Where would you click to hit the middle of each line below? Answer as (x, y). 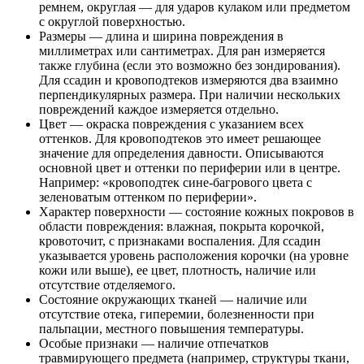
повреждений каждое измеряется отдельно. (159, 109)
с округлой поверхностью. (112, 21)
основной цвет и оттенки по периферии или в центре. (190, 167)
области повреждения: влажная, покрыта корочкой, (182, 226)
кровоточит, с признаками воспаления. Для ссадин (180, 240)
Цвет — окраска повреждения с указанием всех (171, 123)
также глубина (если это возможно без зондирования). (190, 65)
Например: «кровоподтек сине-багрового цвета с (175, 182)
